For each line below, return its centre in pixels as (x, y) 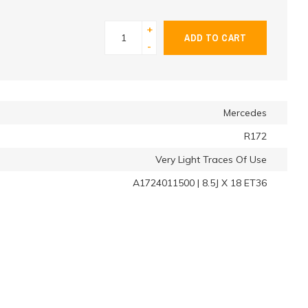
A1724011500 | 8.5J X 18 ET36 (200, 183)
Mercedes (245, 113)
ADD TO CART (215, 37)
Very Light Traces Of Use (211, 159)
